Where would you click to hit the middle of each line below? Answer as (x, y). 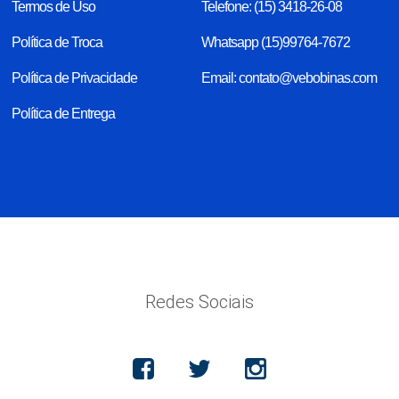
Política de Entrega (64, 113)
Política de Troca (57, 42)
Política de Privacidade (75, 77)
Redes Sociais (199, 301)
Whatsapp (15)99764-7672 (276, 42)
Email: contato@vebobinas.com (289, 77)
